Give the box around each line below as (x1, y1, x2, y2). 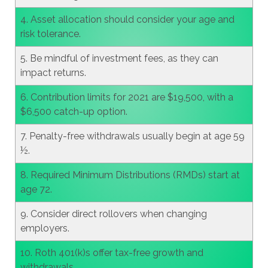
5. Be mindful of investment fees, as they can (20, 53, 218, 64)
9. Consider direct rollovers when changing (20, 208, 207, 220)
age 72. (20, 184, 52, 195)
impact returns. (20, 67, 86, 78)
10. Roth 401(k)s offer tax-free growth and (20, 247, 203, 258)
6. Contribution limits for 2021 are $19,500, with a (20, 92, 233, 103)
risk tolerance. (20, 28, 81, 39)
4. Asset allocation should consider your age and (20, 14, 234, 25)
